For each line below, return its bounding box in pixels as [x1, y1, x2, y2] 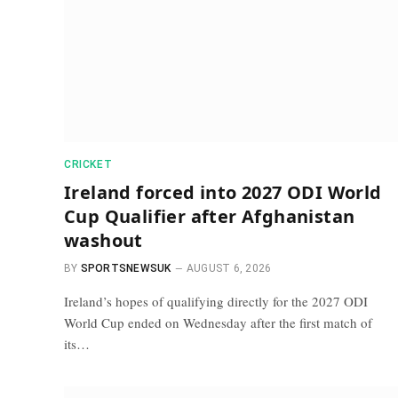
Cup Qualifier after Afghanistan [64, 204, 355, 228]
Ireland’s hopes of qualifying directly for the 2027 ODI [64, 292, 368, 310]
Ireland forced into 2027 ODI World [64, 180, 382, 204]
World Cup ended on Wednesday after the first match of [64, 314, 372, 331]
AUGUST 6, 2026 [186, 262, 272, 275]
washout [64, 228, 143, 252]
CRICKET [64, 158, 113, 171]
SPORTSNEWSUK [80, 262, 171, 275]
